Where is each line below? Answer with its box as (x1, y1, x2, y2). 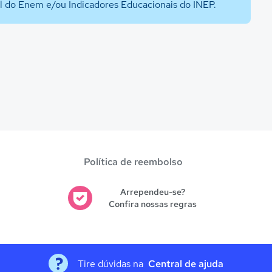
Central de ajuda (148, 257, 223, 270)
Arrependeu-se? (120, 186, 185, 197)
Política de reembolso (83, 155, 183, 168)
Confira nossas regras (108, 199, 197, 209)
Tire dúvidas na (78, 257, 143, 270)
